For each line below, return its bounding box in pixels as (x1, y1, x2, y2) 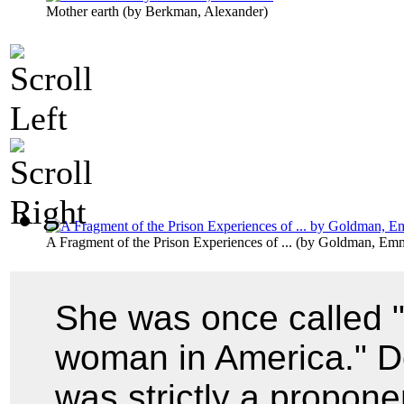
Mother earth (46, 3, 119, 19)
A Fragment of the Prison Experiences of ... (46, 234, 292, 250)
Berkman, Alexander (145, 3, 263, 19)
